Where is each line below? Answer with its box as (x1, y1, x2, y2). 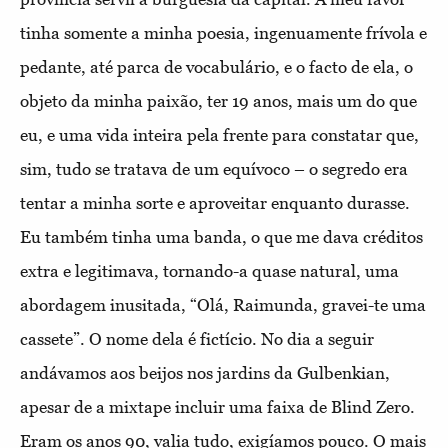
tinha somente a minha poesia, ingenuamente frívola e (20, 22, 427, 43)
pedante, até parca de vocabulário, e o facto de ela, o (20, 56, 413, 77)
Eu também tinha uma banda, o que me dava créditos (20, 226, 423, 247)
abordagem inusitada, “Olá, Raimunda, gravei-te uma (20, 294, 426, 315)
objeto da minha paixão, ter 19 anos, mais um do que (20, 90, 417, 111)
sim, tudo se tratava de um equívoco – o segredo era (20, 158, 408, 179)
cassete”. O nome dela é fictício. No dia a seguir (20, 328, 374, 349)
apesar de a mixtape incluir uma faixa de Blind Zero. (20, 396, 415, 417)
